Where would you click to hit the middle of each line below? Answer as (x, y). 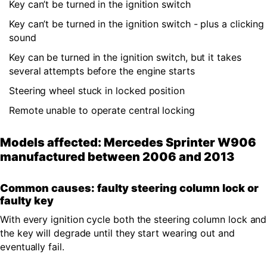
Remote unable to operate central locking (102, 110)
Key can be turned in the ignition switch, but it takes (125, 57)
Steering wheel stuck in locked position (97, 90)
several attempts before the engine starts (102, 71)
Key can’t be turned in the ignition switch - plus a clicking (137, 24)
